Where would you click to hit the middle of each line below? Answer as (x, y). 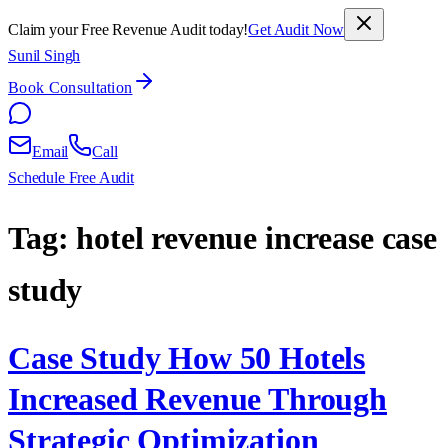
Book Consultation (70, 87)
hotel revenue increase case (256, 238)
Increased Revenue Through (197, 398)
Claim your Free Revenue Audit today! (128, 29)
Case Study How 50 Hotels (187, 357)
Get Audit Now (296, 29)
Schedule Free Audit (71, 177)
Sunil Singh (44, 55)
